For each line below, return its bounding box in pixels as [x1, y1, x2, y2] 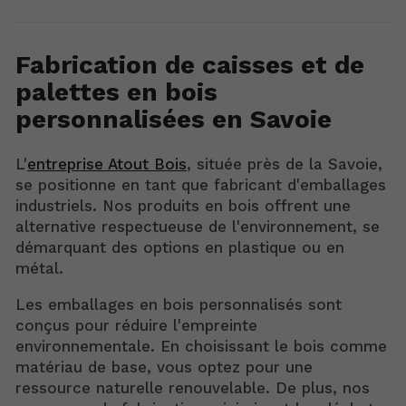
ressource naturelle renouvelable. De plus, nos [15, 379, 370, 398]
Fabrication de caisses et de [15, 50, 364, 81]
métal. [15, 259, 63, 278]
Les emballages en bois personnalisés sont [15, 295, 342, 314]
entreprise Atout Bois [27, 155, 187, 174]
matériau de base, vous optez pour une [15, 358, 313, 377]
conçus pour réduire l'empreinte [15, 316, 257, 335]
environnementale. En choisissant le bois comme [15, 337, 387, 356]
